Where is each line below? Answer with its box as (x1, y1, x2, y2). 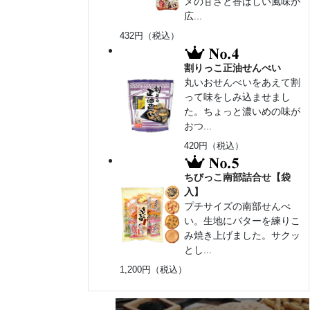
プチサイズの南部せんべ (184, 200, 291, 212)
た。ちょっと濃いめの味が (184, 105, 301, 117)
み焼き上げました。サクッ (184, 229, 301, 241)
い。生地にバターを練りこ (184, 215, 301, 226)
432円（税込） (120, 30, 179, 42)
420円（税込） (184, 140, 244, 151)
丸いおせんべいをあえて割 (184, 76, 301, 88)
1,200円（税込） (120, 264, 187, 275)
